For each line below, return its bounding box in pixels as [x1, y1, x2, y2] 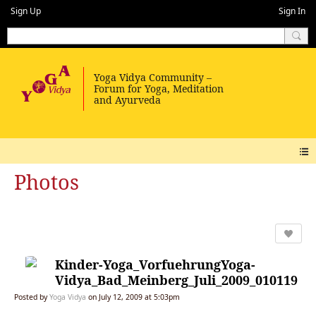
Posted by [14, 291, 49, 302]
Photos [14, 168, 79, 196]
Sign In [279, 5, 305, 17]
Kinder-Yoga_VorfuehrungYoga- [55, 255, 255, 273]
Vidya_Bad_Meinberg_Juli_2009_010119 [55, 271, 298, 288]
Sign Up [11, 5, 41, 17]
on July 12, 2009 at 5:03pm [86, 291, 180, 302]
